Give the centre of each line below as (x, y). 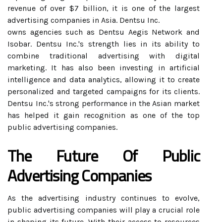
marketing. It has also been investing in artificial (104, 68)
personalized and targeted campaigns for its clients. (104, 91)
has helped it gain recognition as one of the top (104, 115)
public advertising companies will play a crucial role (104, 210)
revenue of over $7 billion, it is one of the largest (104, 8)
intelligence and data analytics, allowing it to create (104, 80)
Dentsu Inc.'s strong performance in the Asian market (104, 103)
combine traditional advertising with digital (104, 56)
